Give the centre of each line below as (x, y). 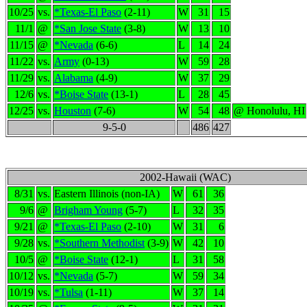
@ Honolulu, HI (269, 111)
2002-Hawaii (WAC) (185, 177)
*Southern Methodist (99, 243)
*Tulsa (69, 292)
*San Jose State (88, 28)
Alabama (74, 78)
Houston (73, 111)
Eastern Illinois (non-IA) (107, 194)
